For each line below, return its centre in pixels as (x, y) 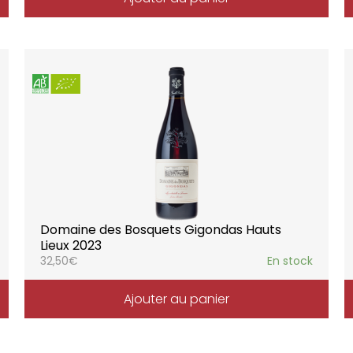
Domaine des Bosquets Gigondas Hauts (160, 229)
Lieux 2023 (71, 245)
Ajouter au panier (176, 299)
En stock (290, 260)
